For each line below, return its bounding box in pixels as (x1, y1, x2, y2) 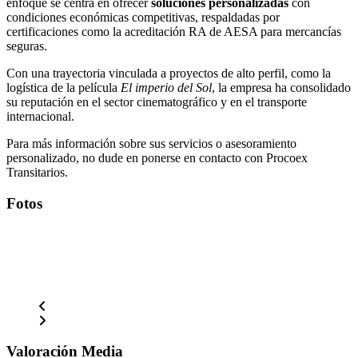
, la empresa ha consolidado (212, 81, 351, 95)
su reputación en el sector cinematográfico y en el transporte (6, 95, 307, 109)
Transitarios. (6, 165, 68, 180)
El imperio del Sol (121, 81, 212, 95)
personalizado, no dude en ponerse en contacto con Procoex (6, 151, 308, 165)
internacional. (6, 109, 74, 124)
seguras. (6, 39, 47, 54)
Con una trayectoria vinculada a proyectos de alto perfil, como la (6, 66, 331, 81)
